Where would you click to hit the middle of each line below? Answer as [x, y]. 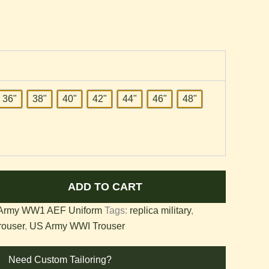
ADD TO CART [105, 187]
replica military [160, 211]
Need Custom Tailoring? [60, 260]
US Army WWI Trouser [77, 226]
